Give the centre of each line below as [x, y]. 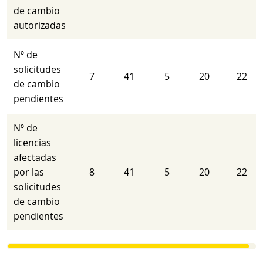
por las [29, 172]
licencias [33, 143]
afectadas [35, 157]
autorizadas [40, 25]
